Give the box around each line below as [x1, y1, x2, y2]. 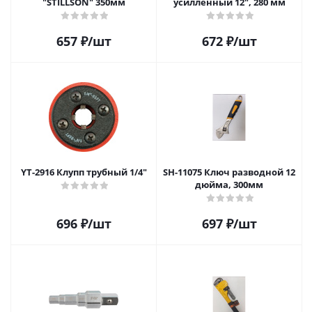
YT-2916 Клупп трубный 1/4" [56, 166, 147, 178]
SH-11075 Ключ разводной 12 [163, 166, 204, 178]
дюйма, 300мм [195, 178, 263, 191]
